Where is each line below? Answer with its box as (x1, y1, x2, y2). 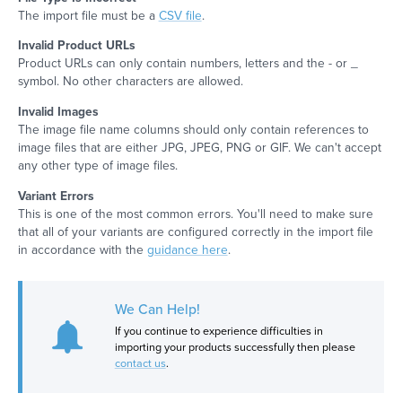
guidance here (146, 241, 228, 258)
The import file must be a (17, 7, 159, 23)
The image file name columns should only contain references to (17, 122, 369, 138)
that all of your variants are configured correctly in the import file (17, 223, 373, 240)
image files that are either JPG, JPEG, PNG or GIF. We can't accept (17, 140, 381, 156)
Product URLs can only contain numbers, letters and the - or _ (17, 56, 358, 72)
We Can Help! (114, 301, 200, 318)
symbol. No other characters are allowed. (17, 74, 243, 90)
